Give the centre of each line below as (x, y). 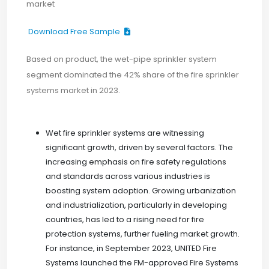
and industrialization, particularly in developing (136, 205)
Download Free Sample (75, 32)
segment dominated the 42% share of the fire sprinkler (133, 75)
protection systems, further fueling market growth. (143, 234)
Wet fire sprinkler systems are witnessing (125, 133)
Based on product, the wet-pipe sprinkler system (122, 59)
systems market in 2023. (73, 90)
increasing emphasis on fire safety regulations (136, 162)
